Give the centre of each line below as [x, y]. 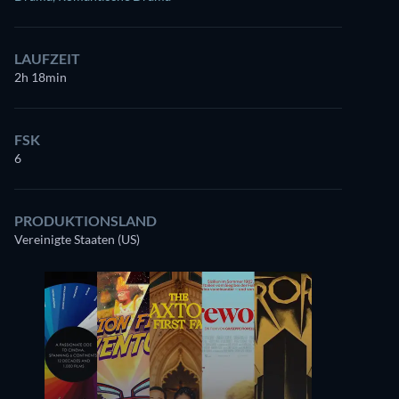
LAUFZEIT [47, 58]
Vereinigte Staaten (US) [77, 239]
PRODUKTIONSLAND [85, 220]
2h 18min [41, 77]
